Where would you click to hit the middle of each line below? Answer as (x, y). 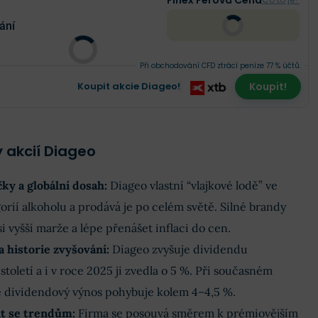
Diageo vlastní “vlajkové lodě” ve (193, 186)
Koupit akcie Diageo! (128, 87)
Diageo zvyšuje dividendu (180, 250)
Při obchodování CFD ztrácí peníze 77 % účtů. (220, 66)
